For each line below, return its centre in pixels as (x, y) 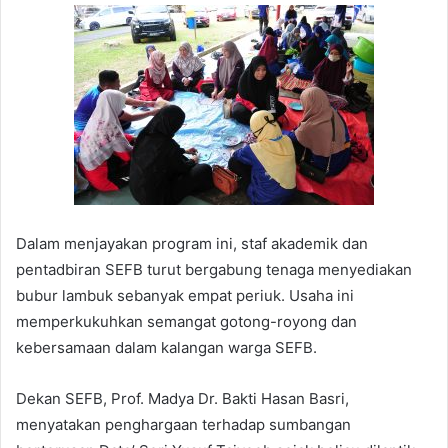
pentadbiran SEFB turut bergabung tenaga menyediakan (214, 269)
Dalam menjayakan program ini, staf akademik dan (192, 243)
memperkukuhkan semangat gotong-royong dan (186, 321)
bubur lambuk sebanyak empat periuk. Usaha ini (185, 295)
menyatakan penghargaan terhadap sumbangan (183, 424)
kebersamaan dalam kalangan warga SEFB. (166, 347)
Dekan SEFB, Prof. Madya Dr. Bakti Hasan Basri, (182, 398)
